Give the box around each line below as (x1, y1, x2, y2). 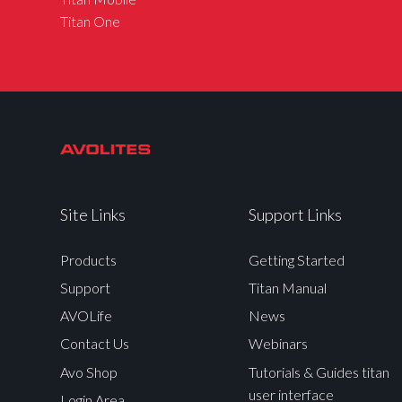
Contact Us (60, 335, 130, 353)
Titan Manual (248, 278, 327, 296)
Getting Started (248, 250, 345, 268)
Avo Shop (60, 363, 118, 380)
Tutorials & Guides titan (248, 363, 389, 380)
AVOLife (60, 307, 113, 324)
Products (60, 250, 118, 268)
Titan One (60, 12, 121, 30)
